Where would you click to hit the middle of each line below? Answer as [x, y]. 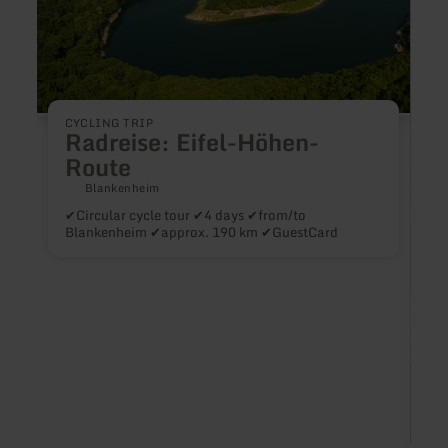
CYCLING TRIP [109, 123]
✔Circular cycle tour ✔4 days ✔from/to [185, 214]
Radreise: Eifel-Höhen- [191, 142]
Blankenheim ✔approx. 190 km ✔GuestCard [201, 231]
